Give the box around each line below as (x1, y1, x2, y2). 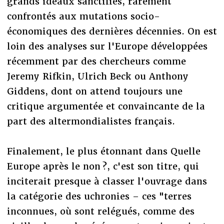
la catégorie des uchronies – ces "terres (6, 190, 191, 202)
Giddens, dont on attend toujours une (6, 85, 182, 97)
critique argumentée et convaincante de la (6, 100, 205, 112)
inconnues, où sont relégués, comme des (6, 205, 194, 217)
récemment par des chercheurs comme (6, 55, 186, 67)
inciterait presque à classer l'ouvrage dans (6, 175, 207, 187)
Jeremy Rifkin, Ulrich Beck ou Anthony (6, 70, 188, 82)
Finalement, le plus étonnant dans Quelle (6, 145, 200, 157)
